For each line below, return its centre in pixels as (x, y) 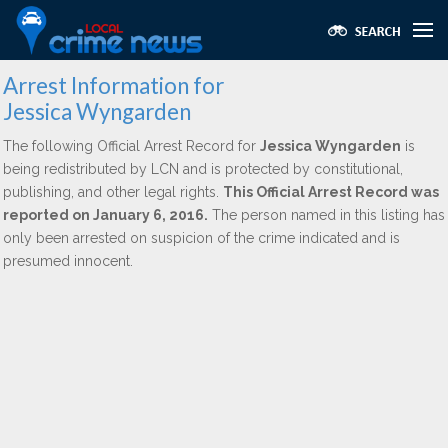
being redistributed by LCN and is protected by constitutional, (203, 169)
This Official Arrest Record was (331, 192)
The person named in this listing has (326, 215)
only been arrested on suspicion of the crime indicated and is (201, 238)
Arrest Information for (113, 85)
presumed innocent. (68, 261)
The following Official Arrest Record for (131, 146)
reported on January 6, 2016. (105, 215)
